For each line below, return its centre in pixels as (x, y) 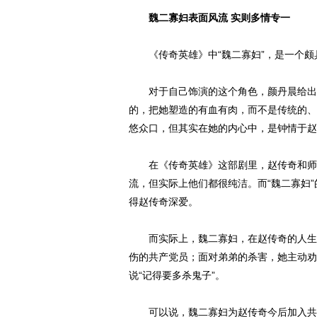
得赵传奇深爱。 (163, 202)
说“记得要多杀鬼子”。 (177, 275)
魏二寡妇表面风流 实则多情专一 (209, 18)
